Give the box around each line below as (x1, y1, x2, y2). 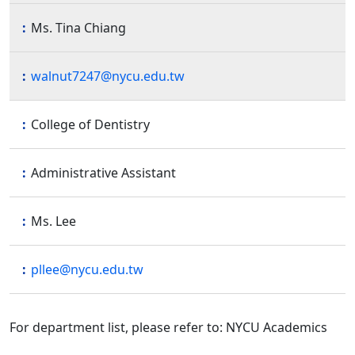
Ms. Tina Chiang (31, 18, 126, 36)
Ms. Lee (31, 212, 76, 230)
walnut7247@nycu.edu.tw (31, 67, 185, 85)
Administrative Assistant (31, 163, 176, 181)
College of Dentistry (31, 115, 150, 133)
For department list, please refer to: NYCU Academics (10, 318, 327, 336)
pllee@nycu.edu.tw (31, 260, 143, 278)
